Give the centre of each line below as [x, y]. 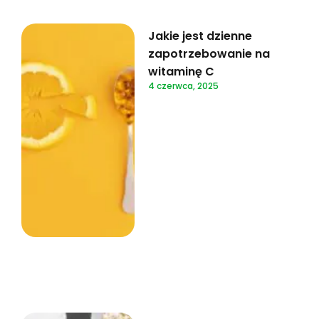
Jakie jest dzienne [200, 36]
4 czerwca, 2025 [184, 86]
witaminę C [182, 72]
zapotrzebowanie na [209, 54]
